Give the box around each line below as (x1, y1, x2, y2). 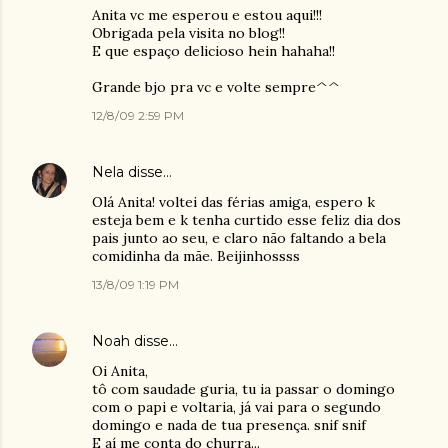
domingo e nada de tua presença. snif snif (92, 416, 366, 434)
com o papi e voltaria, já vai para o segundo (92, 398, 381, 416)
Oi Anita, (92, 362, 148, 380)
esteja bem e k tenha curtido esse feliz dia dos (92, 211, 401, 229)
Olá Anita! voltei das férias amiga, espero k (92, 193, 375, 211)
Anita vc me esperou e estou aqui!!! (92, 6, 322, 24)
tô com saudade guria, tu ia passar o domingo (92, 380, 395, 398)
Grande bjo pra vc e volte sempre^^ (92, 78, 340, 96)
